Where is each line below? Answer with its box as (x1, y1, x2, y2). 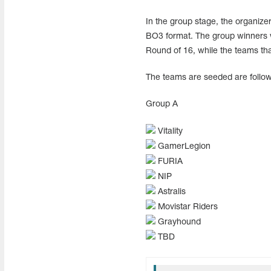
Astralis (155, 188, 186, 196)
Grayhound (155, 218, 201, 226)
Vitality (155, 128, 183, 135)
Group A (145, 100, 178, 108)
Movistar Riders (155, 203, 218, 211)
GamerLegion (155, 143, 211, 151)
